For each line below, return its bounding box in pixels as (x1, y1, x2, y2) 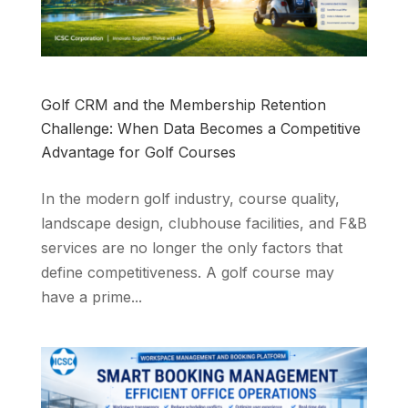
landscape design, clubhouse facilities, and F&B (40, 214, 367, 233)
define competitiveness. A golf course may (40, 263, 334, 282)
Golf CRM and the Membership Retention (40, 96, 326, 115)
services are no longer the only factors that (40, 239, 342, 258)
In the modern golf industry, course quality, (40, 189, 340, 209)
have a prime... (40, 288, 142, 307)
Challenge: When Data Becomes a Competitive (40, 119, 361, 138)
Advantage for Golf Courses (40, 143, 236, 162)
